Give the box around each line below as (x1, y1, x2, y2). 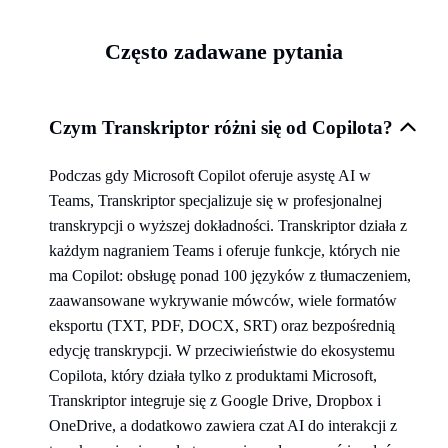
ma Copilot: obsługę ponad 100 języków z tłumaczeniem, (49, 266, 411, 284)
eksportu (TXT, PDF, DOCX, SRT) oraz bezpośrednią (49, 316, 395, 334)
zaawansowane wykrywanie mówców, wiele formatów (49, 291, 397, 309)
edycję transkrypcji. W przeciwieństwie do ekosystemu (49, 341, 395, 359)
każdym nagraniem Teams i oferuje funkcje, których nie (49, 241, 400, 259)
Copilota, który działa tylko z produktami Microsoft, (49, 366, 377, 384)
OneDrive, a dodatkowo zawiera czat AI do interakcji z (49, 416, 397, 434)
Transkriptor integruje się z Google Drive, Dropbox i (49, 391, 381, 409)
